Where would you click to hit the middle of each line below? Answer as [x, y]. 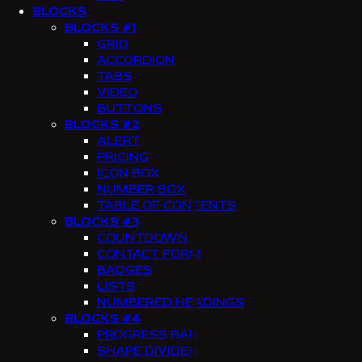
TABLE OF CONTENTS [166, 205]
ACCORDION [136, 60]
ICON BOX [128, 173]
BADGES [124, 270]
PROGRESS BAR [147, 335]
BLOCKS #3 [102, 221]
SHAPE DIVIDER [147, 351]
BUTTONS [129, 108]
